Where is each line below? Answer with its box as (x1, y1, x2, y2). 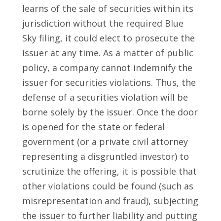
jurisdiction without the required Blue (22, 17, 184, 30)
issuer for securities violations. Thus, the (22, 76, 196, 89)
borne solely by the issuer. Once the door (22, 106, 198, 118)
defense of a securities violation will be (22, 91, 188, 104)
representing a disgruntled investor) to (22, 150, 189, 163)
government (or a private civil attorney (22, 136, 188, 148)
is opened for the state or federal (22, 121, 165, 133)
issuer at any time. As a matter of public (22, 47, 193, 59)
